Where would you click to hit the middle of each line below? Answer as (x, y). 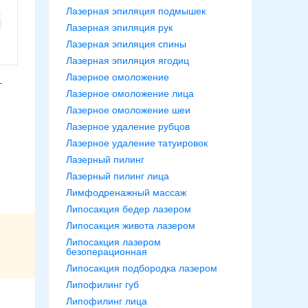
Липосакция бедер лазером (129, 209)
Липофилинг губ (102, 285)
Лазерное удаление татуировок (137, 143)
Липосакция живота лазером (131, 225)
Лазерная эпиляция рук (119, 27)
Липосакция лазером (113, 242)
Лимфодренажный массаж (126, 192)
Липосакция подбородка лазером (142, 268)
